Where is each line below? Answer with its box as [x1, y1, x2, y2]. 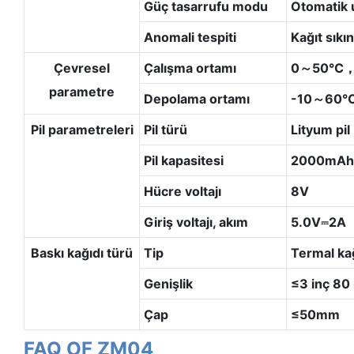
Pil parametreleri [30, 121, 134, 137]
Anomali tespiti [143, 28, 236, 45]
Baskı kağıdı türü [31, 244, 133, 261]
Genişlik [143, 275, 193, 292]
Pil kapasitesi [143, 152, 224, 168]
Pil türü [143, 121, 187, 137]
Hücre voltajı [143, 183, 221, 199]
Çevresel [54, 59, 110, 76]
